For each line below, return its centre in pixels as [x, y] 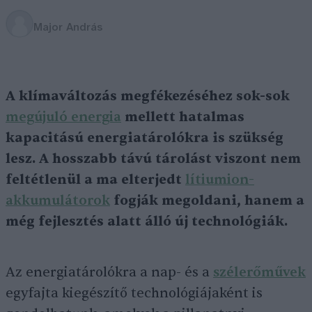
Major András [68, 27]
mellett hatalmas [183, 117]
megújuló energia [63, 117]
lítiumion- [220, 180]
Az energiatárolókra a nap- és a [109, 272]
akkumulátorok [58, 201]
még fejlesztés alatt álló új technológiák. [147, 221]
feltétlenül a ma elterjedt [95, 180]
